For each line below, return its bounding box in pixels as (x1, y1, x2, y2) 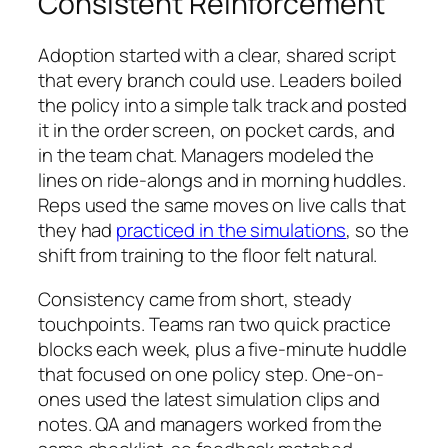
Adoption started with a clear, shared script (38, 42, 396, 69)
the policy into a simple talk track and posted (38, 92, 408, 119)
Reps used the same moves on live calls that (38, 192, 406, 219)
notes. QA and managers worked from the (38, 410, 383, 437)
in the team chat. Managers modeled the (38, 142, 375, 169)
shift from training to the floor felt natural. (38, 242, 378, 269)
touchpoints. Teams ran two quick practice (38, 310, 391, 337)
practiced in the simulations (116, 217, 347, 244)
